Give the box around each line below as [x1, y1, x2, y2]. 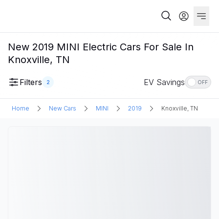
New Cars [49, 105, 76, 112]
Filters [20, 77, 42, 87]
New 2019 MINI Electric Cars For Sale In [8, 41, 194, 53]
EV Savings [144, 77, 185, 87]
